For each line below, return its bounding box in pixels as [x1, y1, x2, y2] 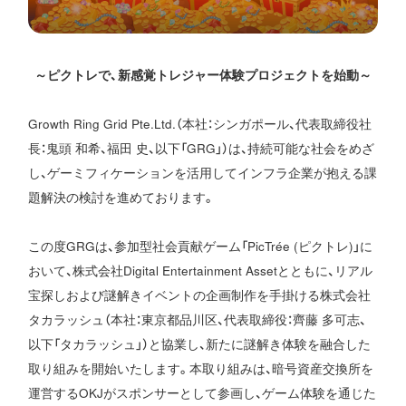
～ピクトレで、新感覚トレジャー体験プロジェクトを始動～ [34, 66, 372, 84]
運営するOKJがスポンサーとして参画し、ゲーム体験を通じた [28, 384, 377, 402]
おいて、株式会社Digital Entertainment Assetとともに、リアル [28, 262, 373, 280]
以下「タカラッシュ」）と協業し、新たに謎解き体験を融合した [28, 335, 372, 353]
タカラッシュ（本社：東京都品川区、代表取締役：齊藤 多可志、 [28, 311, 367, 329]
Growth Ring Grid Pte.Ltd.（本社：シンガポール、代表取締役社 [28, 115, 372, 133]
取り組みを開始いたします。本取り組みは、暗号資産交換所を [28, 360, 374, 378]
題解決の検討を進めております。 [28, 188, 216, 207]
